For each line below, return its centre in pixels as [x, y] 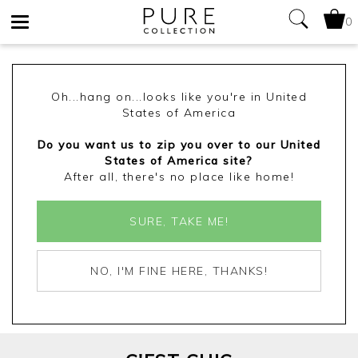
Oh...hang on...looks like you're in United [179, 97]
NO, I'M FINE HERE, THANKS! [179, 271]
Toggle [38, 36]
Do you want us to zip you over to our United [179, 145]
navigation [47, 80]
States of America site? [179, 161]
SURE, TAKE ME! [179, 221]
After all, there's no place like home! [179, 177]
